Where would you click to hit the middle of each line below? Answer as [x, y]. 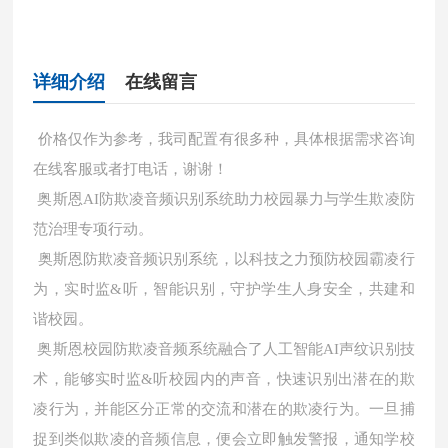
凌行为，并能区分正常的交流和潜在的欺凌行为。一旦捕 [224, 409]
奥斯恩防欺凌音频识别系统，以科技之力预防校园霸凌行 [224, 259]
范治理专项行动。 [93, 229]
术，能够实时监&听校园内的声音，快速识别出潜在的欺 [224, 379]
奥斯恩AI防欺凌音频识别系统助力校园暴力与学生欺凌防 [224, 199]
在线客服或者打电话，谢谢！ [131, 169]
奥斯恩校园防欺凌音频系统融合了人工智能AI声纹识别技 [224, 349]
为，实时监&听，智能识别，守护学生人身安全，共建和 [224, 289]
